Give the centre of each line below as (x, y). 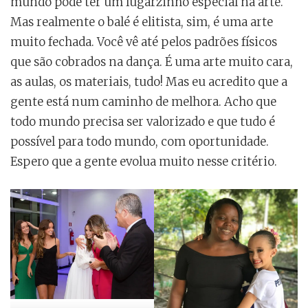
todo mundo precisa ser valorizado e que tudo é (143, 121)
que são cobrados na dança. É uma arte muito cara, (152, 62)
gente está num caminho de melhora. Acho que (143, 101)
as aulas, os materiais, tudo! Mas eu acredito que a (149, 81)
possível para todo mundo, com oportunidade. (140, 141)
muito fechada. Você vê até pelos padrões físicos (144, 42)
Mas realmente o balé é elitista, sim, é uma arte (142, 22)
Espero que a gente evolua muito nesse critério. (144, 161)
